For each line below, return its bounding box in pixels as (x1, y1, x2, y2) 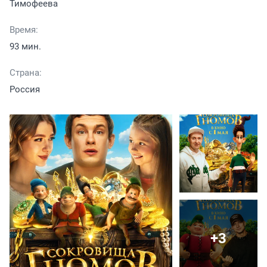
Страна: (10, 67, 42, 79)
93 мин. (10, 41, 41, 52)
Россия (10, 84, 40, 95)
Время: (10, 24, 38, 36)
